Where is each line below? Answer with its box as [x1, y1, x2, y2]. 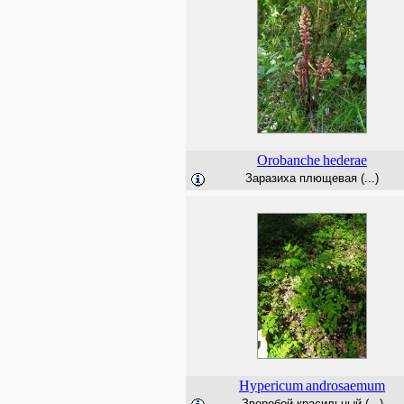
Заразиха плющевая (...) [245, 171, 379, 185]
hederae [323, 152, 367, 168]
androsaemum [306, 378, 385, 393]
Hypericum [239, 378, 303, 393]
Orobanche [257, 152, 320, 168]
